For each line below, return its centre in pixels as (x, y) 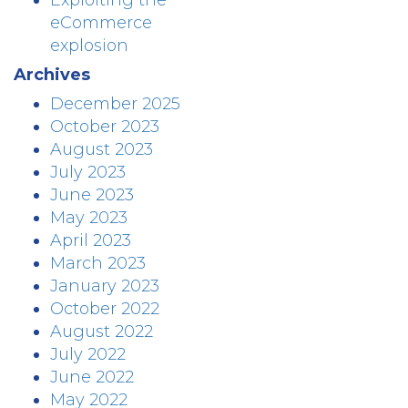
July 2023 (88, 172)
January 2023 (105, 286)
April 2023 (91, 240)
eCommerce (101, 23)
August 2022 (102, 331)
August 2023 (102, 149)
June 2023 (92, 195)
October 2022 (105, 309)
